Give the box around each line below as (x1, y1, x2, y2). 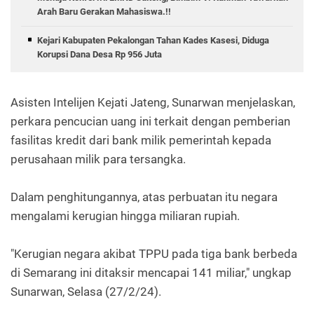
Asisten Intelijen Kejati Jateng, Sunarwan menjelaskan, (11, 95, 295, 109)
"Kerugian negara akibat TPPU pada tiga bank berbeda (11, 246, 297, 261)
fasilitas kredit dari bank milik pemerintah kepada (11, 132, 271, 147)
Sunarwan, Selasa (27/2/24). (11, 284, 161, 299)
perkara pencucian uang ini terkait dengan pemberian (11, 114, 290, 128)
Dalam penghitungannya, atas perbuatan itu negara (11, 189, 278, 204)
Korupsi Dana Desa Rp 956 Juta (37, 48, 162, 60)
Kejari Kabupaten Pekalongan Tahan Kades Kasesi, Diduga (37, 34, 269, 46)
